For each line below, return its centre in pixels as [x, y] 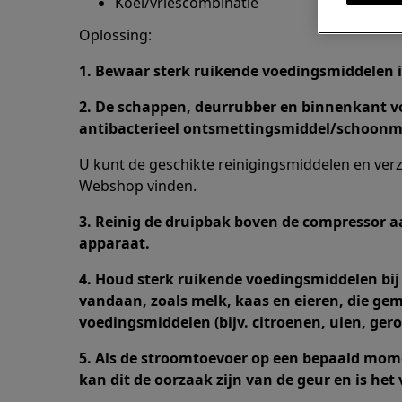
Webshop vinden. [138, 186]
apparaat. [114, 243]
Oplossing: [115, 35]
